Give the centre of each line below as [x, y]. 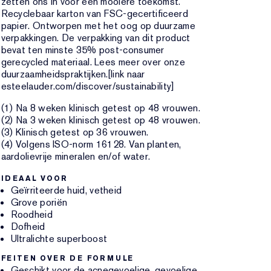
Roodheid [31, 214]
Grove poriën [39, 202]
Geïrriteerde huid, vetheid [66, 190]
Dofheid [28, 227]
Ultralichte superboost [59, 239]
